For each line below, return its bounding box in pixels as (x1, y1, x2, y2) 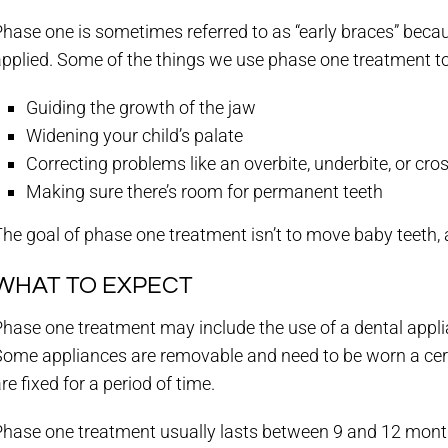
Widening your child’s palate (26, 125, 244, 146)
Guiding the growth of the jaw (26, 97, 257, 118)
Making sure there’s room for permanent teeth (26, 181, 384, 202)
